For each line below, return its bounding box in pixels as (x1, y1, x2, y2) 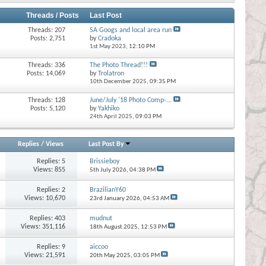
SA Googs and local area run (89, 26, 172, 34)
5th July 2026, (89, 166, 129, 173)
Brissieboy (89, 157, 119, 165)
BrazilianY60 (89, 186, 126, 194)
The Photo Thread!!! (89, 61, 148, 69)
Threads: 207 (28, 26, 66, 34)
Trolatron (97, 69, 124, 77)
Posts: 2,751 (30, 34, 66, 42)
